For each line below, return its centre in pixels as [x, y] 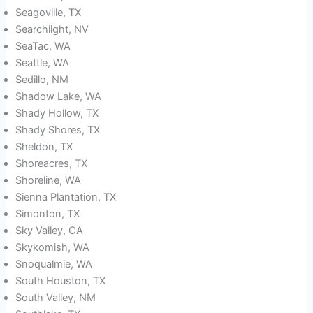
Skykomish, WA [53, 248]
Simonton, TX [48, 214]
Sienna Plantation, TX [66, 197]
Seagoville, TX [49, 13]
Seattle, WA [43, 63]
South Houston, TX [61, 281]
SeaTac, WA [43, 46]
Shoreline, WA [49, 181]
